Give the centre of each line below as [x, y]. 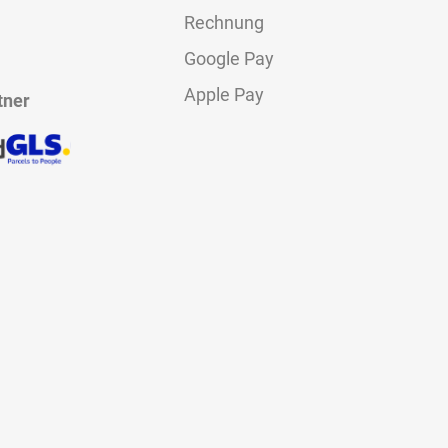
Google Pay [229, 58]
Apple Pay [224, 94]
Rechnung [224, 22]
